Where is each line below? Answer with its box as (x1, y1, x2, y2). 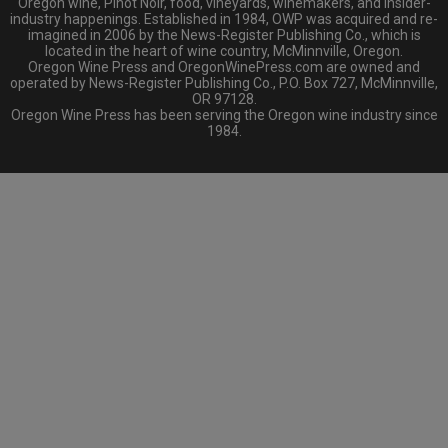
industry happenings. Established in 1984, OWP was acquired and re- (10, 10, 438, 27)
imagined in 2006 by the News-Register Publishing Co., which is (27, 26, 421, 43)
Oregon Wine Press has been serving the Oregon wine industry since (10, 106, 438, 123)
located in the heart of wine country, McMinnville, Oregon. (45, 42, 403, 59)
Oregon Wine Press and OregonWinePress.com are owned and (28, 58, 420, 75)
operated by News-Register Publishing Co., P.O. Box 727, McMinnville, (10, 74, 438, 91)
